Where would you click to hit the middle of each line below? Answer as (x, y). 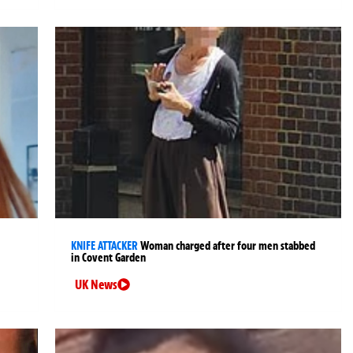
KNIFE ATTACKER (105, 245)
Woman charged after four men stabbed (228, 245)
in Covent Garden (109, 257)
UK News (97, 284)
